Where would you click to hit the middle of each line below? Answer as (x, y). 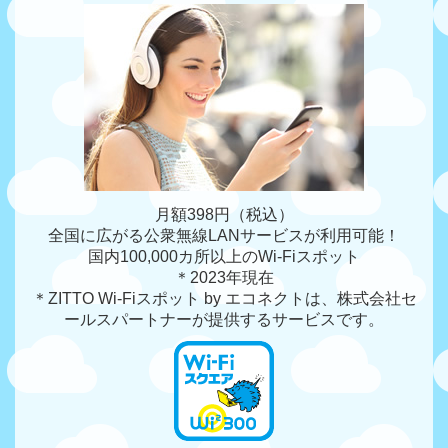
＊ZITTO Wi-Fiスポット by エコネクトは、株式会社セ (224, 299)
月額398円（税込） (224, 215)
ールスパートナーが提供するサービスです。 (224, 320)
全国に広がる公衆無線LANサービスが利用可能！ (224, 236)
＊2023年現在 (224, 278)
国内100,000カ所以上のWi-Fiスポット (224, 257)
